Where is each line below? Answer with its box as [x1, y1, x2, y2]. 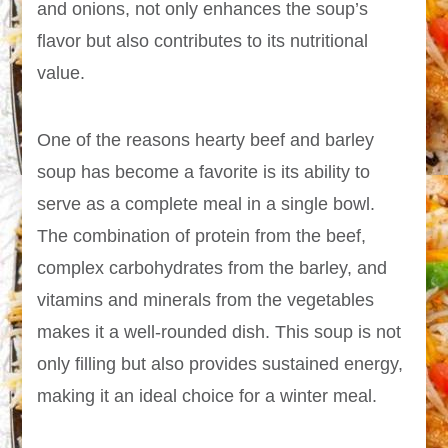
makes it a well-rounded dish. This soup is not [37, 321, 402, 342]
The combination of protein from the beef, [37, 225, 367, 246]
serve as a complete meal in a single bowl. [37, 193, 376, 214]
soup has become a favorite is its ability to [37, 161, 371, 182]
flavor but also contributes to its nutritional [37, 30, 369, 51]
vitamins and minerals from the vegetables [37, 289, 375, 310]
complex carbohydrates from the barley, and [37, 257, 388, 278]
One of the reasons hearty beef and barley [37, 129, 375, 150]
